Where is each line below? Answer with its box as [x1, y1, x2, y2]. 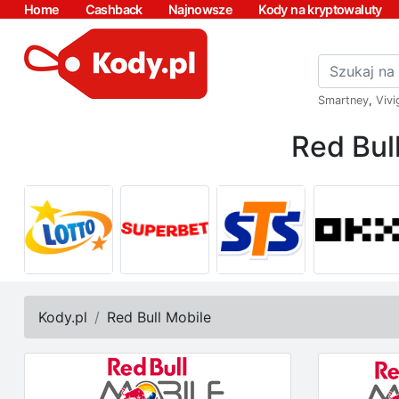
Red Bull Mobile [107, 308, 211, 326]
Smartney [318, 94, 369, 107]
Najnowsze [167, 2, 233, 17]
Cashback [85, 2, 142, 17]
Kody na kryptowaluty [258, 2, 382, 17]
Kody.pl [38, 308, 87, 326]
